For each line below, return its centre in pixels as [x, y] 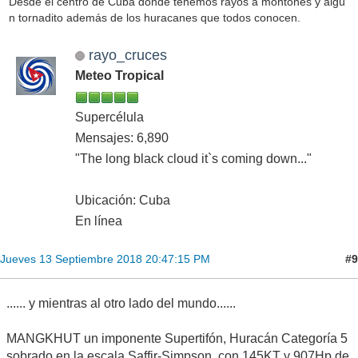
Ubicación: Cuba [123, 201]
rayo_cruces [127, 55]
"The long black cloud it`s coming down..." [193, 159]
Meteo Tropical [119, 76]
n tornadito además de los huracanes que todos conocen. [154, 17]
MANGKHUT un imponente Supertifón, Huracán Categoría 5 [177, 339]
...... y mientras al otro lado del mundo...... [121, 304]
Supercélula [109, 117]
